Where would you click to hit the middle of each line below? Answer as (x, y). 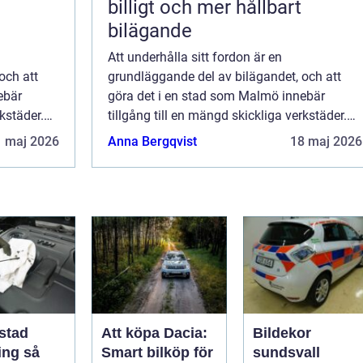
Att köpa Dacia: (154, 333)
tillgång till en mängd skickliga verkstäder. (227, 116)
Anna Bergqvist (152, 142)
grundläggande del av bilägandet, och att (224, 77)
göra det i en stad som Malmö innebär (216, 96)
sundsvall (286, 353)
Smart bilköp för (157, 353)
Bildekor (282, 333)
